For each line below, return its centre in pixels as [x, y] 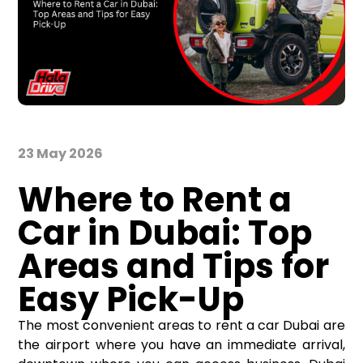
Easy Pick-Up [131, 300]
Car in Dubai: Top [165, 233]
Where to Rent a [155, 200]
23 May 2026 [61, 154]
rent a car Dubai [267, 326]
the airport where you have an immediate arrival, [181, 345]
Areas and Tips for [174, 267]
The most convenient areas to [117, 326]
